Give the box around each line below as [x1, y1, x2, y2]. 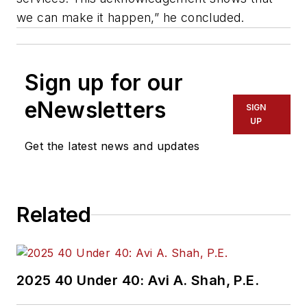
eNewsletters [25, 97, 167, 124]
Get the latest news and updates [25, 139, 200, 153]
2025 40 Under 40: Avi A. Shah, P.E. [16, 272, 259, 289]
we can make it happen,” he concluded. [16, 10, 245, 25]
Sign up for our [25, 69, 183, 97]
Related [16, 202, 91, 228]
